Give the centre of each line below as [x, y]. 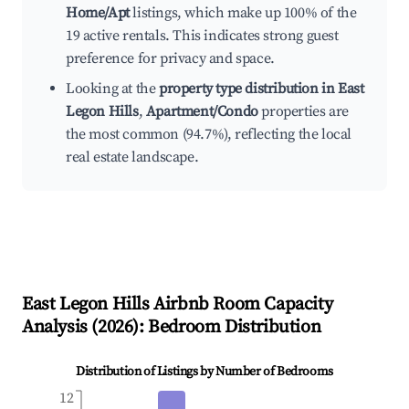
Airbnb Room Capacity [241, 305]
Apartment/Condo [202, 112]
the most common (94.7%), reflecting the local [209, 135]
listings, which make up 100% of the [243, 13]
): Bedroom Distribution [227, 328]
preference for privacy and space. [170, 59]
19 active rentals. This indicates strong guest [202, 36]
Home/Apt [98, 13]
